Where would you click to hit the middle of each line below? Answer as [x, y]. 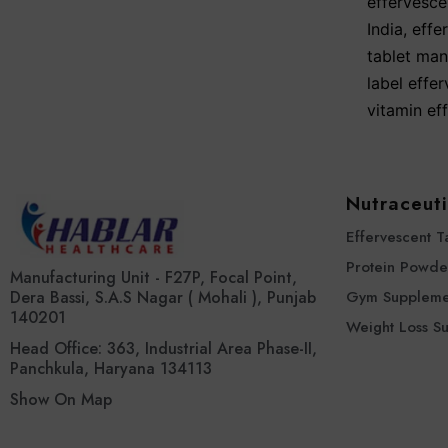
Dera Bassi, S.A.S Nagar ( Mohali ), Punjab [163, 297]
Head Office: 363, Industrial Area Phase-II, [163, 348]
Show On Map [61, 399]
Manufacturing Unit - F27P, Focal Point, [153, 277]
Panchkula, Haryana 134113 [111, 368]
